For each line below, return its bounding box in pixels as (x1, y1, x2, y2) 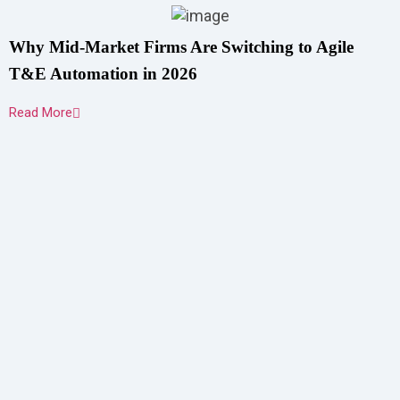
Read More (9, 104, 72, 121)
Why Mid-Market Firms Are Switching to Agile (9, 37, 354, 56)
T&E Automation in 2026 (9, 64, 197, 83)
